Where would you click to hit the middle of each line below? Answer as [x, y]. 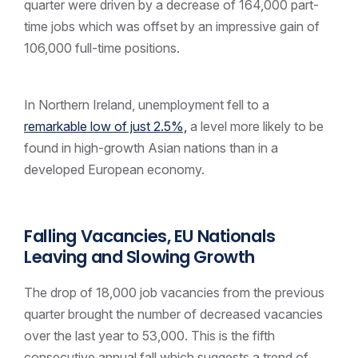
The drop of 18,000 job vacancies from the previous [174, 293]
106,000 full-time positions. [102, 48]
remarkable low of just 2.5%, [105, 127]
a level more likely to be [255, 127]
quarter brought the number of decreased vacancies [173, 314]
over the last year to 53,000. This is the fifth [149, 336]
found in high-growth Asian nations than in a [151, 148]
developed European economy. [114, 170]
